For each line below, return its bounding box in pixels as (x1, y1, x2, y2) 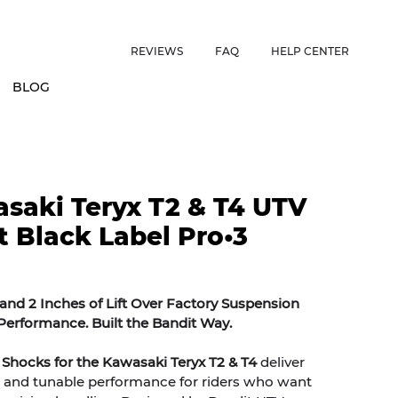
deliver (257, 353, 305, 370)
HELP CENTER (271, 44, 350, 58)
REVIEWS (131, 44, 184, 58)
